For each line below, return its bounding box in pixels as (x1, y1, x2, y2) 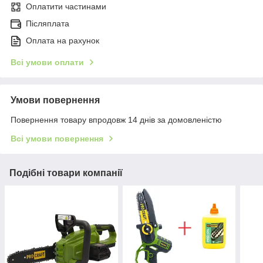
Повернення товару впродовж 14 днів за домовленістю (11, 115, 222, 125)
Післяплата (26, 19, 69, 29)
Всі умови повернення (11, 134, 103, 144)
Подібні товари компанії (9, 168, 123, 178)
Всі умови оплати (11, 58, 84, 68)
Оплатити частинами (26, 2, 106, 12)
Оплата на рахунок (26, 36, 99, 46)
